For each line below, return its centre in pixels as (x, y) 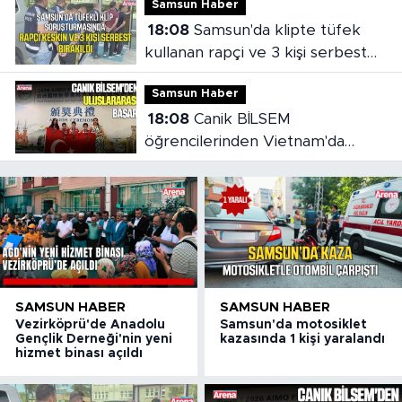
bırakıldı (172, 74)
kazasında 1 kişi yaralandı (303, 340)
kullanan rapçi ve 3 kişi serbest (255, 52)
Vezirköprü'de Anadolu (90, 325)
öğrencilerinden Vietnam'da (244, 141)
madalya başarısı (203, 163)
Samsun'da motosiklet (294, 325)
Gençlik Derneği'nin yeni (94, 340)
